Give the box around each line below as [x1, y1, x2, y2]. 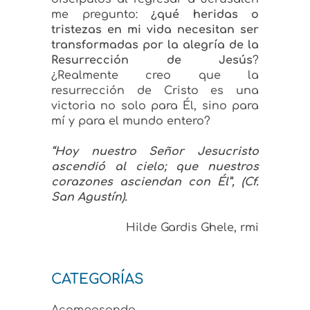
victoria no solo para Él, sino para [51, 100, 259, 113]
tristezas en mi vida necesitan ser [51, 24, 259, 37]
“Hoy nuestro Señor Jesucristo [51, 145, 259, 158]
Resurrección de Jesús [51, 54, 253, 67]
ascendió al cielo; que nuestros [51, 161, 259, 174]
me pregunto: [51, 8, 151, 21]
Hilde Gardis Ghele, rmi [126, 221, 259, 235]
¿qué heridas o [151, 8, 259, 21]
